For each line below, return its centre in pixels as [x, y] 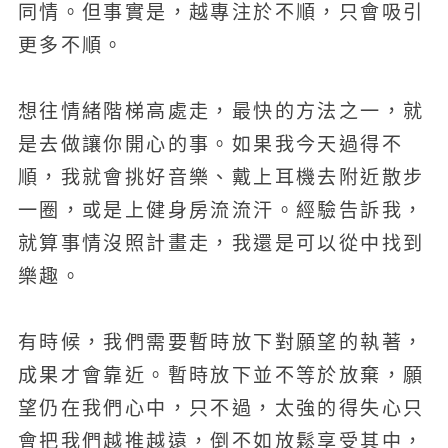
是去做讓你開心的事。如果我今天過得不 [210, 144]
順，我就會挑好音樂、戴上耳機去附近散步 [221, 177]
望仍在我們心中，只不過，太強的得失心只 [221, 409]
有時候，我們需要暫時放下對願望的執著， [221, 343]
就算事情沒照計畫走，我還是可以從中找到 [221, 243]
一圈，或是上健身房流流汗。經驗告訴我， [221, 210]
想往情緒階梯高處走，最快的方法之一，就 [221, 111]
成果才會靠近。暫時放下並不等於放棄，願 [221, 376]
